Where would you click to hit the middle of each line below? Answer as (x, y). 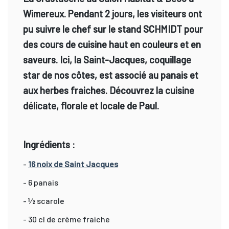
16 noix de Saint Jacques (73, 164)
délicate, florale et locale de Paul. (91, 105)
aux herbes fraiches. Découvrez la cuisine (109, 90)
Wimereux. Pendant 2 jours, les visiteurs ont (112, 13)
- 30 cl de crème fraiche (66, 219)
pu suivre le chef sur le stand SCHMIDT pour (113, 29)
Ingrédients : (49, 144)
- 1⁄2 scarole (44, 200)
